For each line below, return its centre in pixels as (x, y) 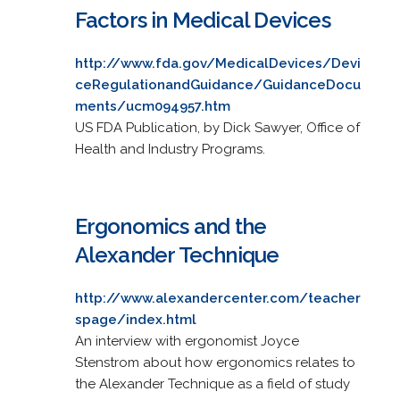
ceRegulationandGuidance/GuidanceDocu (217, 84)
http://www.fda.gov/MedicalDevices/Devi (217, 63)
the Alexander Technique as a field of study (212, 383)
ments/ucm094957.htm (152, 106)
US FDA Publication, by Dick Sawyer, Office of (217, 127)
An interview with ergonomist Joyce (187, 341)
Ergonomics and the (171, 226)
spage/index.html (135, 319)
